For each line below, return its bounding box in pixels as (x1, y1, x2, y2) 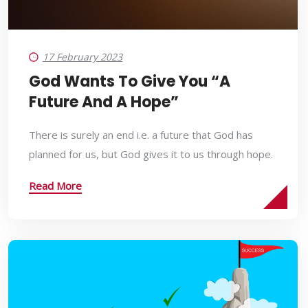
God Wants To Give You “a (29, 70, 230, 92)
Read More (29, 178, 82, 192)
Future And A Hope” (29, 91, 179, 113)
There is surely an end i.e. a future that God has (29, 127, 253, 142)
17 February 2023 (43, 49, 122, 63)
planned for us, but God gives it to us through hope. (29, 146, 273, 161)
